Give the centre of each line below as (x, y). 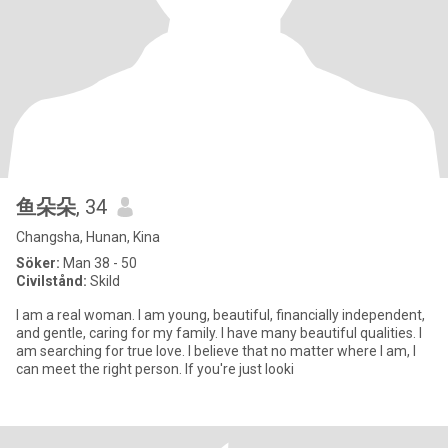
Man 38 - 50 (98, 263)
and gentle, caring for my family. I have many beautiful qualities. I (219, 333)
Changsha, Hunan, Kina (88, 237)
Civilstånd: (51, 281)
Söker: (38, 263)
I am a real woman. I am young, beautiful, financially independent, (220, 315)
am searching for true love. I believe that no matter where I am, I (216, 351)
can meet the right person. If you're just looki (155, 369)
